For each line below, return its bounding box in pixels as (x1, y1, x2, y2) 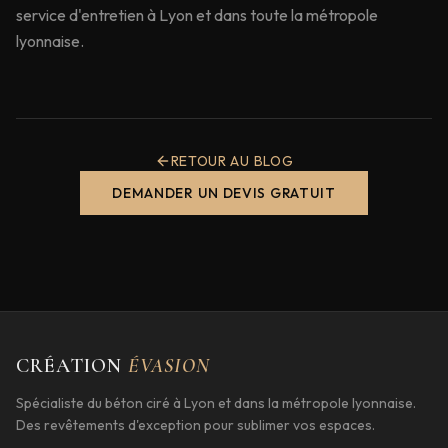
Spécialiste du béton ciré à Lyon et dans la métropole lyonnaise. (16, 394, 416, 412)
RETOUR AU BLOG (170, 152, 294, 170)
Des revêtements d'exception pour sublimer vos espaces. (16, 416, 375, 434)
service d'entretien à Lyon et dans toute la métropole (16, 5, 378, 25)
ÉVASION (128, 354, 210, 378)
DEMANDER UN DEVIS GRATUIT (112, 184, 336, 202)
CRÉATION (16, 354, 128, 378)
